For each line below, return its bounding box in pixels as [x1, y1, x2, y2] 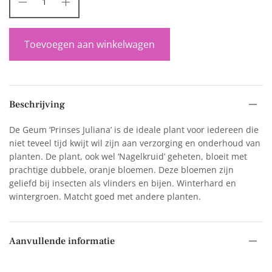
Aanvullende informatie [9, 234, 115, 247]
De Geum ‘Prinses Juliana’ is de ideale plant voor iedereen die [9, 123, 259, 135]
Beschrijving [9, 98, 65, 110]
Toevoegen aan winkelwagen [24, 37, 155, 51]
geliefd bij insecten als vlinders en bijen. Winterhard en [9, 177, 237, 189]
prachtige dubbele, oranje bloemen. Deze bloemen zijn [9, 163, 234, 175]
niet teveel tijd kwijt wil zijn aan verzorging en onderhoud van [9, 137, 261, 149]
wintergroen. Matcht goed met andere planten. [9, 190, 202, 202]
